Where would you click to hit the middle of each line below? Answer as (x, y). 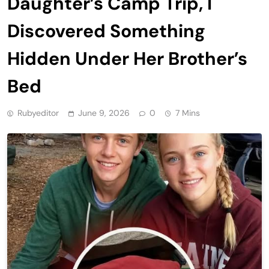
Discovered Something (106, 31)
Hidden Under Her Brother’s (127, 58)
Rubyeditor (38, 113)
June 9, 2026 (104, 113)
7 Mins (188, 113)
